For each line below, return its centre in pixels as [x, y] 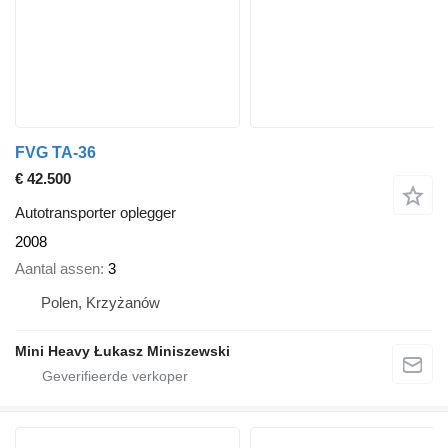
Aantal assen [57, 268]
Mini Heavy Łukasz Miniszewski [122, 350]
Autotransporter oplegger [95, 213]
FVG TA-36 [55, 153]
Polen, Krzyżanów [100, 302]
